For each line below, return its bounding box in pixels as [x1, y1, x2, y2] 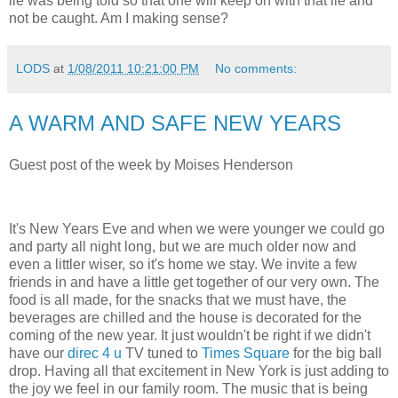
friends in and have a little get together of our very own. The [9, 274, 379, 290]
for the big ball [290, 345, 382, 361]
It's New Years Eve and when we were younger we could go [9, 220, 385, 236]
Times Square [202, 345, 290, 361]
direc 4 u [68, 345, 125, 361]
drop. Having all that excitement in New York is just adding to [9, 362, 389, 378]
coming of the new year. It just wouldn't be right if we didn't [9, 327, 370, 343]
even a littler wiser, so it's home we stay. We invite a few [9, 256, 357, 272]
